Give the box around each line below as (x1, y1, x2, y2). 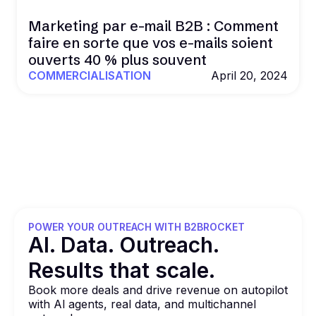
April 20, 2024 (211, 68, 288, 83)
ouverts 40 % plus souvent (28, 51, 207, 68)
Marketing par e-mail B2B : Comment (28, 17, 279, 35)
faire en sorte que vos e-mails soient (28, 34, 273, 51)
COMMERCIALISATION (28, 68, 151, 83)
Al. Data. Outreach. (28, 232, 219, 257)
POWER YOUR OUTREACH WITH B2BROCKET (28, 221, 245, 233)
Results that (28, 257, 155, 283)
